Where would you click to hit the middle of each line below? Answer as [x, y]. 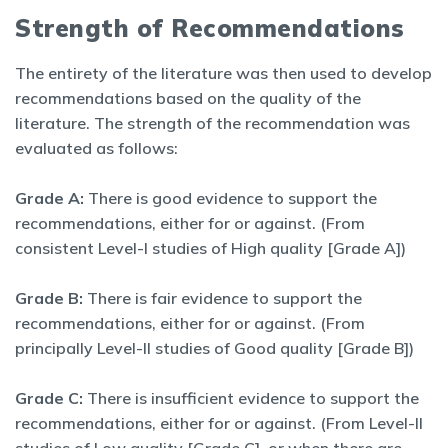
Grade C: [49, 398]
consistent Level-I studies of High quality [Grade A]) [210, 248]
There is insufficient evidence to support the [251, 398]
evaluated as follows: [96, 148]
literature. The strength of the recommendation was [212, 123]
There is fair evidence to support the [222, 298]
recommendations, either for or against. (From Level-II [219, 423]
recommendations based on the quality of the [188, 98]
